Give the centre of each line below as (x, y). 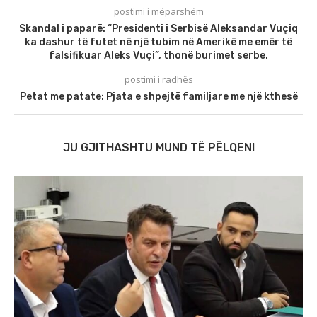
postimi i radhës (158, 79)
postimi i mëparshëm (158, 11)
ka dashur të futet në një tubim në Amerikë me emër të (158, 42)
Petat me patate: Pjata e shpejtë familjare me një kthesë (158, 97)
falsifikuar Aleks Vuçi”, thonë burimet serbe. (158, 56)
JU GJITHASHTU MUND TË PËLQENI (158, 148)
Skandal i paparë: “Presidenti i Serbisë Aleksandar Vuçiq (158, 29)
